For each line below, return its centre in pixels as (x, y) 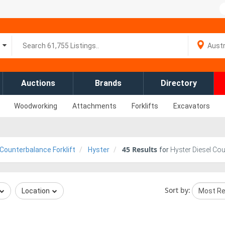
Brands (108, 83)
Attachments (94, 106)
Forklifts (145, 106)
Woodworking (36, 106)
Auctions (38, 83)
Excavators (192, 106)
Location (36, 191)
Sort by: (178, 190)
